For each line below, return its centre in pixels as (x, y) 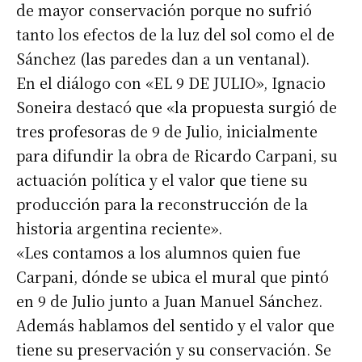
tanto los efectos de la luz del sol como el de (175, 34)
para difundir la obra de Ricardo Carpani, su (177, 156)
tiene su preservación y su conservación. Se (174, 349)
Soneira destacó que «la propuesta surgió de (177, 107)
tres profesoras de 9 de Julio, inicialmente (167, 131)
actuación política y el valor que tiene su (162, 180)
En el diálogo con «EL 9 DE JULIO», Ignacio (171, 83)
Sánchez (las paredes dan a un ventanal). (163, 59)
